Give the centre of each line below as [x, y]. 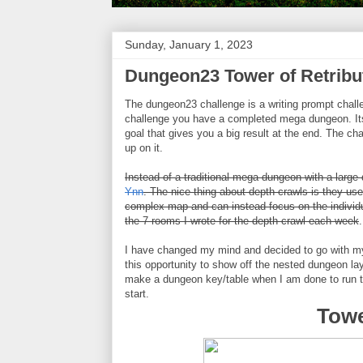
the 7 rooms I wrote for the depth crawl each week [242, 221]
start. [137, 294]
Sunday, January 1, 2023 [189, 45]
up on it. [144, 148]
